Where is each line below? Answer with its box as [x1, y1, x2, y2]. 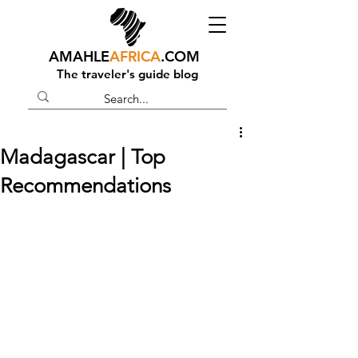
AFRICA [109, 47, 161, 66]
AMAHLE [49, 47, 109, 66]
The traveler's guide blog [57, 66, 198, 82]
